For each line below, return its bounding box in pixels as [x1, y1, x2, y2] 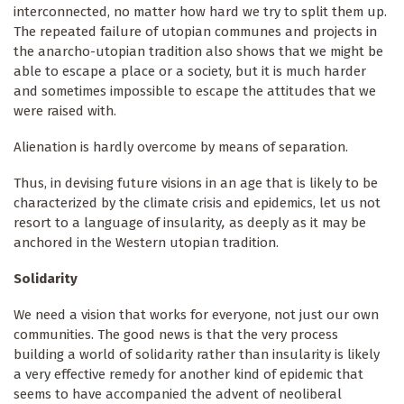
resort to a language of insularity [14, 215, 222, 232]
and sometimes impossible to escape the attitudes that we [14, 83, 376, 100]
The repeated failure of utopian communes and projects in [14, 23, 377, 41]
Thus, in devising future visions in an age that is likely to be [14, 175, 378, 192]
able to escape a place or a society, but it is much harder [14, 63, 366, 80]
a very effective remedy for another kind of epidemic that [14, 366, 363, 383]
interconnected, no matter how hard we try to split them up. [14, 4, 387, 21]
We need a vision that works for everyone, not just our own [14, 307, 379, 324]
